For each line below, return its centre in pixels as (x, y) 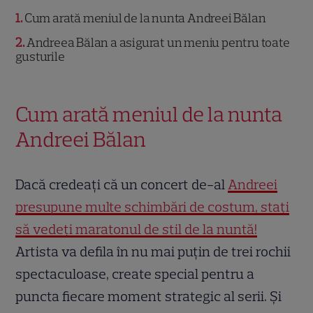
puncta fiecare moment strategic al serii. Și (149, 297)
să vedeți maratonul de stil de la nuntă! (137, 230)
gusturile (40, 57)
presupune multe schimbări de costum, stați (153, 207)
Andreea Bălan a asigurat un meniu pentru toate (157, 43)
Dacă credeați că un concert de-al (122, 185)
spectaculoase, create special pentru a (135, 274)
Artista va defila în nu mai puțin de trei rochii (153, 252)
